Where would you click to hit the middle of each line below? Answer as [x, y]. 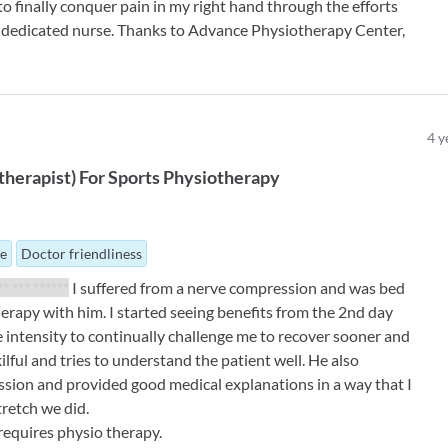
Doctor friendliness [82, 253]
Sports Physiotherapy [194, 177]
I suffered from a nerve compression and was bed [237, 287]
